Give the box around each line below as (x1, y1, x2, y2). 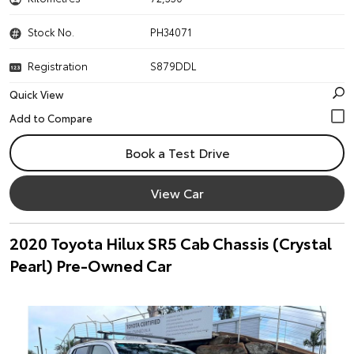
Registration (28, 58, 88, 73)
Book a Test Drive (124, 143, 230, 161)
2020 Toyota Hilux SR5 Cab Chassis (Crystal (9, 232, 332, 254)
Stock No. (28, 24, 74, 39)
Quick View (9, 87, 63, 101)
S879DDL (150, 58, 197, 73)
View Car (150, 183, 204, 201)
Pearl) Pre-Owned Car (9, 254, 171, 276)
